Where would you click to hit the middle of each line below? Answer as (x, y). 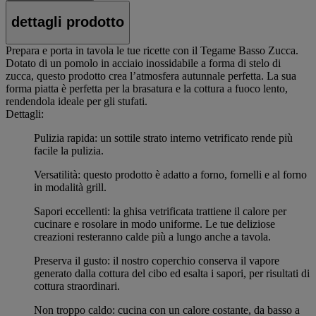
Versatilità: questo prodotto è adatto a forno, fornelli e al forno (170, 174)
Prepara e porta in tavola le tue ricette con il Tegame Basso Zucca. (152, 50)
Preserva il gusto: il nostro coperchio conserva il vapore (157, 260)
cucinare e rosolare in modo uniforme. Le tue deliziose (154, 224)
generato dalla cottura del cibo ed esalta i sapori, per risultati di (172, 273)
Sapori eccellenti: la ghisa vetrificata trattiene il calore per (160, 211)
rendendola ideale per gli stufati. (77, 101)
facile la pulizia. (69, 150)
